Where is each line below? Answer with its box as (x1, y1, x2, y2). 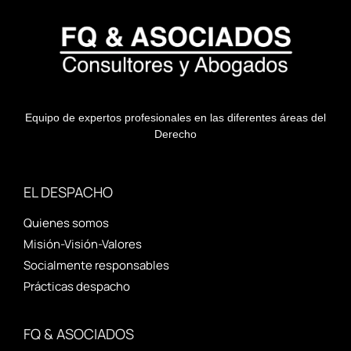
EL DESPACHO (24, 183, 113, 202)
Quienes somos (24, 215, 109, 232)
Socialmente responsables (24, 257, 169, 274)
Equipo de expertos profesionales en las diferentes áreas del (25, 111, 326, 125)
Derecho (154, 128, 197, 141)
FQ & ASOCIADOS (24, 324, 134, 344)
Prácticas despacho (24, 278, 130, 295)
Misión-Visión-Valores (24, 236, 142, 253)
